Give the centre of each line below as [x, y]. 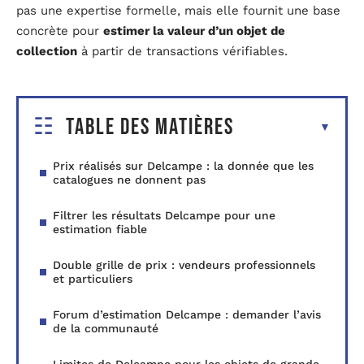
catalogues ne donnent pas [129, 180]
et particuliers [93, 279]
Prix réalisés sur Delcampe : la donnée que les [183, 166]
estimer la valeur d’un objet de [194, 30]
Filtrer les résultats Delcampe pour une [164, 216]
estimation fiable [100, 230]
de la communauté [106, 329]
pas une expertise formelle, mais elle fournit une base [178, 10]
